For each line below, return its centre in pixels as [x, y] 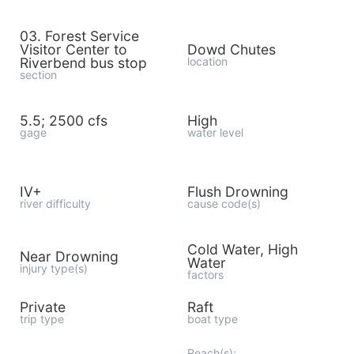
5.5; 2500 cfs [64, 121]
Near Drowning [69, 256]
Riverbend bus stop [83, 63]
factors [205, 275]
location [207, 61]
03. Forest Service [79, 36]
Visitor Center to [73, 49]
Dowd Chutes [231, 49]
